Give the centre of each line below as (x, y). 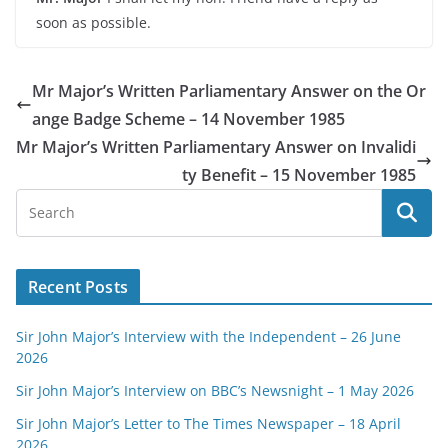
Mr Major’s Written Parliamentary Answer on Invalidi (216, 147)
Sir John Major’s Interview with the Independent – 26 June (208, 336)
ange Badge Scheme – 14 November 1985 (188, 119)
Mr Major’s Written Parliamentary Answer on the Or (229, 91)
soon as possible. (93, 22)
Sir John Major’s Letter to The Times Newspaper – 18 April (208, 423)
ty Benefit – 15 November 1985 (299, 175)
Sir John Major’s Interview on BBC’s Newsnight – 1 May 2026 (215, 390)
